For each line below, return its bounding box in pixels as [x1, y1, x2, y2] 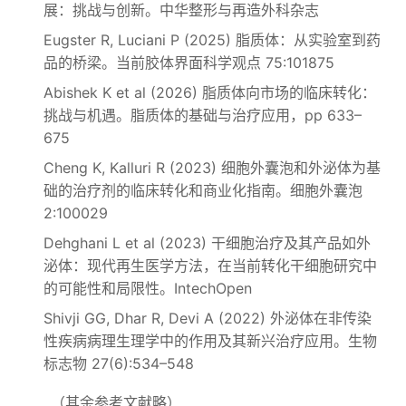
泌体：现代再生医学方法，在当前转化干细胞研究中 [43, 256, 377, 275]
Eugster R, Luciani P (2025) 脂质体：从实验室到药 [43, 31, 381, 49]
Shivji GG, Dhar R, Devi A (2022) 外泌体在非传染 [43, 309, 372, 327]
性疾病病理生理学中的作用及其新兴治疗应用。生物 [43, 332, 377, 350]
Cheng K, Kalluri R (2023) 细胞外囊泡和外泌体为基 [43, 159, 381, 177]
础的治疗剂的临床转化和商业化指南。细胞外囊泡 [43, 181, 362, 199]
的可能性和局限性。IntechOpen [43, 279, 252, 297]
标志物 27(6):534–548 [43, 354, 194, 372]
